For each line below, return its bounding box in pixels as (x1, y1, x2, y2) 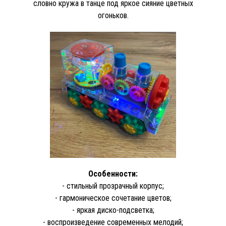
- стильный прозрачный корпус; (62, 181, 164, 191)
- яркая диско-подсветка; (72, 205, 154, 215)
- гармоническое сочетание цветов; (54, 193, 172, 203)
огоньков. (97, 11, 129, 20)
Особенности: (88, 169, 138, 179)
